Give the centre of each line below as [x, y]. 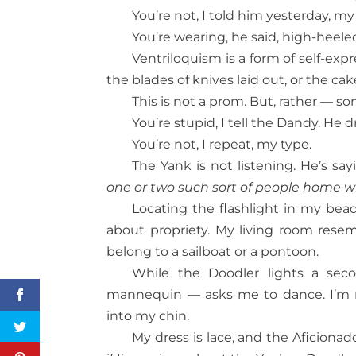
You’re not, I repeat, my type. [222, 144]
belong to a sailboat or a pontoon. [213, 251]
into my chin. [148, 315]
